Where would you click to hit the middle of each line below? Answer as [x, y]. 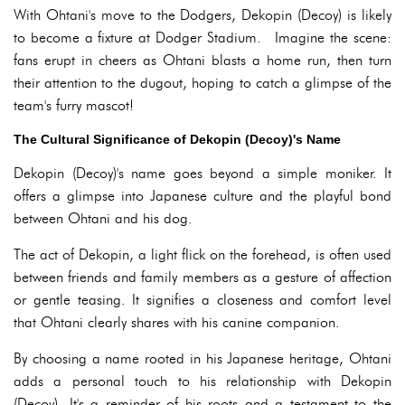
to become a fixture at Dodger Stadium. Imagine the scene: [202, 38]
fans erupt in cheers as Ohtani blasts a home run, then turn [202, 60]
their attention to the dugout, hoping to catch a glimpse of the [202, 83]
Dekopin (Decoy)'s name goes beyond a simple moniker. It [202, 173]
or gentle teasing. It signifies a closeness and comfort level [202, 300]
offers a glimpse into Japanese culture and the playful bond [202, 196]
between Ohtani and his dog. [103, 218]
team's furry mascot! [74, 105]
